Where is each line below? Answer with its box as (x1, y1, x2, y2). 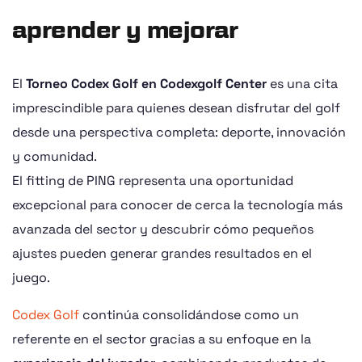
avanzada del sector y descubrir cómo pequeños (12, 221, 314, 238)
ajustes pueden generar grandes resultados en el (12, 245, 312, 262)
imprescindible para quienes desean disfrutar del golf (12, 99, 340, 116)
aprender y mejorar (12, 16, 238, 44)
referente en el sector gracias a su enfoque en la (12, 330, 311, 347)
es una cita (267, 75, 338, 92)
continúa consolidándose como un (79, 306, 299, 323)
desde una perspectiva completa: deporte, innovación (12, 124, 346, 141)
